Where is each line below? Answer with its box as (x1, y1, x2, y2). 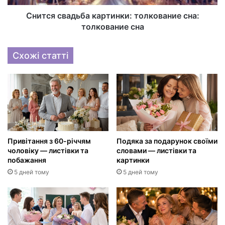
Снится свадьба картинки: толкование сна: (26, 11, 199, 21)
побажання (8, 155, 46, 164)
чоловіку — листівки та (8, 146, 88, 155)
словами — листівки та (117, 146, 196, 155)
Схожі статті (13, 50, 68, 61)
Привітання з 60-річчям (8, 136, 91, 145)
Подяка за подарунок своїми (117, 136, 217, 145)
